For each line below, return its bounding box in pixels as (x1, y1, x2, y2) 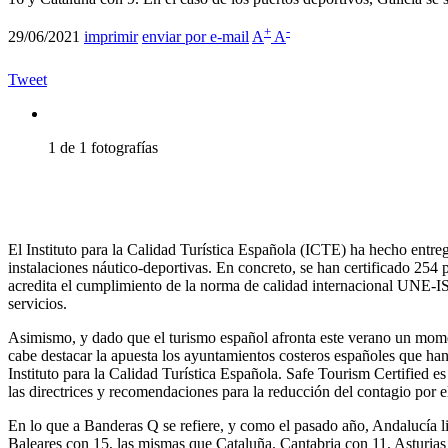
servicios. (8, 295, 71, 313)
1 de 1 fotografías (48, 139, 158, 157)
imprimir (84, 28, 138, 46)
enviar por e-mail (142, 28, 249, 46)
